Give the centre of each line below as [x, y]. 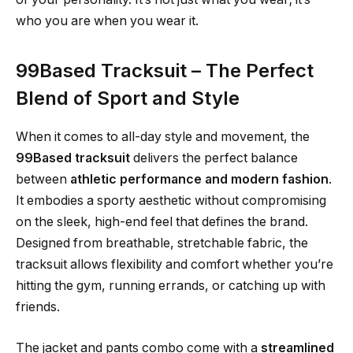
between [43, 180]
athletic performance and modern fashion [199, 180]
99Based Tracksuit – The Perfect [165, 71]
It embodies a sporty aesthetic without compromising [171, 201]
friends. [38, 307]
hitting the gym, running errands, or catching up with [171, 286]
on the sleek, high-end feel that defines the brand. [162, 222]
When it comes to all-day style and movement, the [163, 137]
